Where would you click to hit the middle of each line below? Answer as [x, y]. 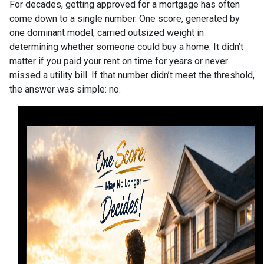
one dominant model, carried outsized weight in [107, 32]
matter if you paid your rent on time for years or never [119, 61]
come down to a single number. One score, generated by [125, 18]
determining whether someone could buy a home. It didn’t [126, 47]
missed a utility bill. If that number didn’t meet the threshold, [132, 75]
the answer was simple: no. [65, 89]
